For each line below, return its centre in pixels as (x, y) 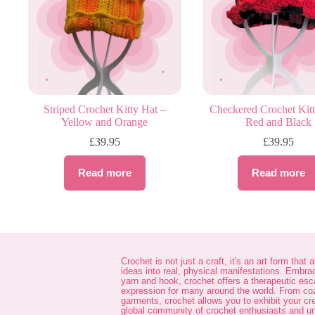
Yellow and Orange (105, 122)
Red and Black (279, 122)
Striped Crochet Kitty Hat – (104, 109)
